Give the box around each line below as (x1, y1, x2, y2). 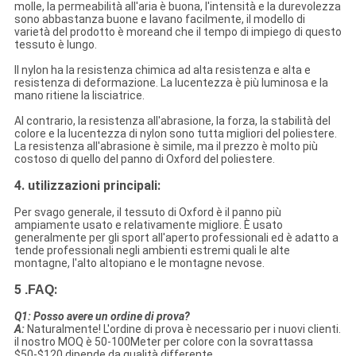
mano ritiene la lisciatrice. (14, 89, 145, 103)
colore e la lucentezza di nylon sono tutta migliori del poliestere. (14, 127, 337, 141)
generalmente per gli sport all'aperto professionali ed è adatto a (14, 231, 339, 245)
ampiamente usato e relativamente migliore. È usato (14, 219, 283, 232)
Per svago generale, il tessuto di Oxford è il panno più (14, 206, 281, 219)
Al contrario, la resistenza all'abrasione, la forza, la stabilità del (14, 114, 331, 128)
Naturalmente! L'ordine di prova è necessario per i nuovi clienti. (26, 323, 341, 336)
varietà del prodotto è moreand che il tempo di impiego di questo (14, 25, 342, 39)
